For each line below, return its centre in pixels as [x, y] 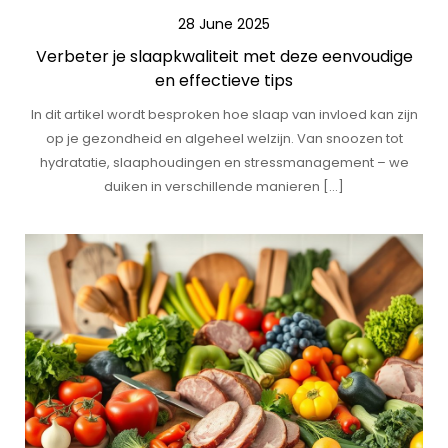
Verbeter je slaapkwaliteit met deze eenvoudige [224, 56]
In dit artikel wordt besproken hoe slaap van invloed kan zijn [224, 114]
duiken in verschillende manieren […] [224, 186]
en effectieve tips [224, 80]
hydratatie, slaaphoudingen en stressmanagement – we [224, 162]
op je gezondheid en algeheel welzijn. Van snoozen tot [224, 138]
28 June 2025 [224, 24]
